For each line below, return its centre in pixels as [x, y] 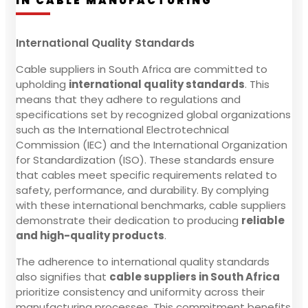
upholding [42, 84]
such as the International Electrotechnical [122, 129]
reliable [263, 220]
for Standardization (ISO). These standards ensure [145, 159]
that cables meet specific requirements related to [146, 175]
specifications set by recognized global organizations [153, 114]
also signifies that [63, 276]
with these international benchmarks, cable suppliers [151, 205]
